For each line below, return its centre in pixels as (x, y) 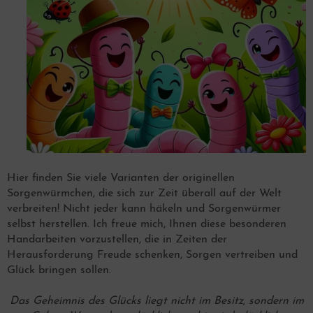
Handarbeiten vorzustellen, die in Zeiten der (117, 240)
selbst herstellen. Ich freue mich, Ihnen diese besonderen (147, 224)
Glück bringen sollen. (59, 270)
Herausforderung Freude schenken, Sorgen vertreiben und (152, 255)
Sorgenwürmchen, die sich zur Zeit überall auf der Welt (144, 194)
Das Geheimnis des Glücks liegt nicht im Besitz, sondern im (156, 301)
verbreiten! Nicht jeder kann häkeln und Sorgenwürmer (144, 209)
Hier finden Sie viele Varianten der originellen (121, 178)
